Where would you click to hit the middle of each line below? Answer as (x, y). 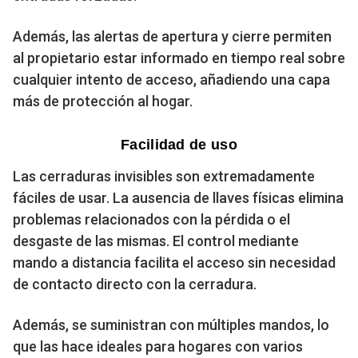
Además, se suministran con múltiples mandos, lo (171, 324)
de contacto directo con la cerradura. (135, 284)
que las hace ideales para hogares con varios (158, 346)
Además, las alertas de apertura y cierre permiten (172, 36)
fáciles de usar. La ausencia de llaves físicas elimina (178, 197)
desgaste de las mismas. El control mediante (156, 241)
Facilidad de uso (179, 144)
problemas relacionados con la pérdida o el (151, 219)
